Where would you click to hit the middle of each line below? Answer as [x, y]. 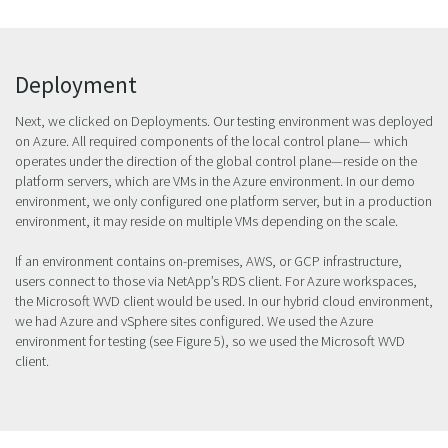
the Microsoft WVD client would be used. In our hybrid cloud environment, [224, 300]
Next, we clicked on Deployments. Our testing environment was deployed [224, 120]
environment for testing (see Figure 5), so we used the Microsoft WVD [210, 340]
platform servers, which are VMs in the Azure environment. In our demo [215, 180]
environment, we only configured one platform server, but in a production [223, 200]
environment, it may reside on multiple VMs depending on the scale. [206, 220]
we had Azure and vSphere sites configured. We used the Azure [194, 320]
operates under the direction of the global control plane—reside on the [216, 160]
